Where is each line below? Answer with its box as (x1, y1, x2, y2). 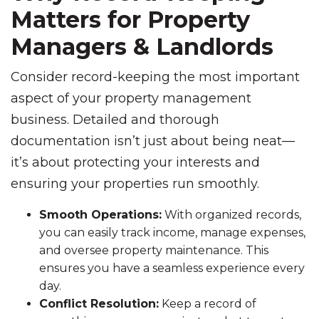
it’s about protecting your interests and (11, 155, 260, 170)
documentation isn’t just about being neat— (11, 133, 295, 149)
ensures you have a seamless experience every (39, 261, 305, 275)
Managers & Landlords (11, 33, 273, 61)
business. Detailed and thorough (11, 112, 219, 127)
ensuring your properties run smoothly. (11, 176, 259, 192)
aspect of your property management (11, 90, 251, 106)
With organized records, (162, 208, 301, 221)
